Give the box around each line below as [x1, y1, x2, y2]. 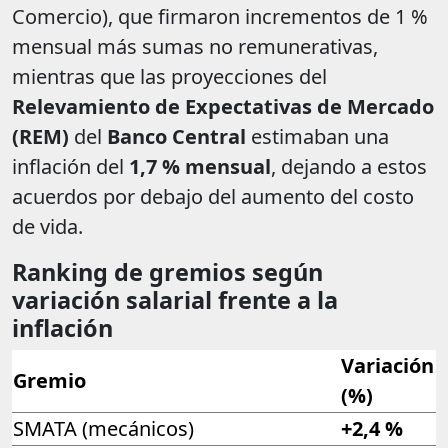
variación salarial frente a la [12, 284, 338, 317]
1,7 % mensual [129, 153, 271, 181]
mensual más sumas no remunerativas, [12, 33, 378, 61]
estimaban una [246, 123, 389, 151]
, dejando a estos [271, 153, 427, 181]
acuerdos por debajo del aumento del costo [12, 183, 414, 211]
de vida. [12, 213, 83, 241]
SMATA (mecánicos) [13, 415, 194, 443]
